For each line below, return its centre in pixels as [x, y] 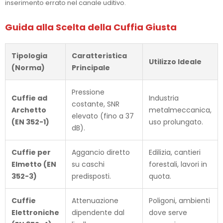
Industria [164, 98]
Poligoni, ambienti [179, 200]
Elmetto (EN [34, 164]
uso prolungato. [176, 122]
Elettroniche [35, 212]
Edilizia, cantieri [175, 152]
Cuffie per [31, 152]
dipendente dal [98, 212]
